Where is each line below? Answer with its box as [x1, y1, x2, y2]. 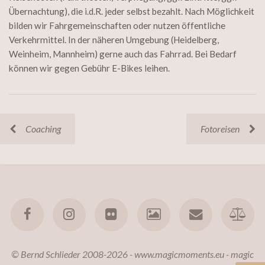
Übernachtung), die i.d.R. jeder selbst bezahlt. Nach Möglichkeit [9, 6, 254, 17]
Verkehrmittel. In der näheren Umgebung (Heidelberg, [9, 34, 219, 46]
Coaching [25, 123, 61, 135]
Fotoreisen [201, 123, 240, 135]
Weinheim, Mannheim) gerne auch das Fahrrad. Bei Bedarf [9, 49, 237, 60]
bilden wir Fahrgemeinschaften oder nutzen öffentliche [9, 20, 225, 31]
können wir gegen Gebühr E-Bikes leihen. [9, 63, 170, 74]
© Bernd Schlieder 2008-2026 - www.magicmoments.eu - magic [11, 248, 254, 260]
